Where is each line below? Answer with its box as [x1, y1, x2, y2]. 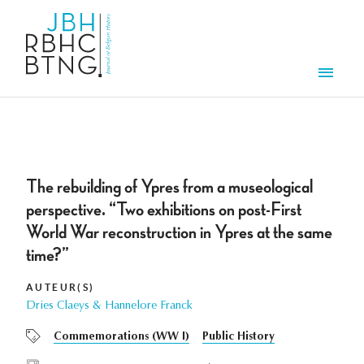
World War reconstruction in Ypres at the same [26, 223, 332, 243]
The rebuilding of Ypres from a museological [26, 177, 313, 197]
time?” [26, 245, 69, 266]
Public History [202, 331, 275, 344]
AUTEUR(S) [26, 282, 95, 293]
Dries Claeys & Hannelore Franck [26, 301, 193, 313]
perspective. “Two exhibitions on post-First [26, 200, 301, 220]
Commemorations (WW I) [54, 331, 189, 344]
